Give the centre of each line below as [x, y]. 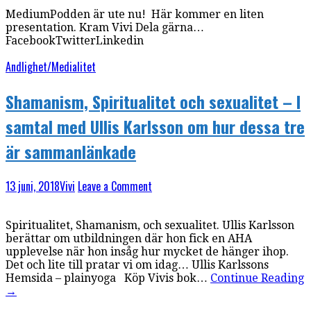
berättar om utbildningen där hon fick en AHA [129, 238]
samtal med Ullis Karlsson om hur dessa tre [155, 126]
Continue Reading [257, 278]
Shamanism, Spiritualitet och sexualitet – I [153, 101]
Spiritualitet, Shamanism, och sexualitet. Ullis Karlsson [150, 225]
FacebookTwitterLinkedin [75, 40]
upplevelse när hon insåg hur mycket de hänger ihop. [147, 251]
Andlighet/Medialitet [51, 66]
